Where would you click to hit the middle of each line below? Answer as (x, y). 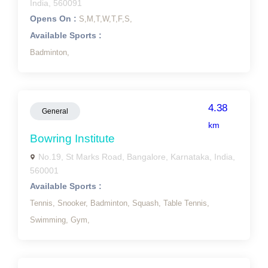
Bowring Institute (72, 138)
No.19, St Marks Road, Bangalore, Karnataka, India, (137, 157)
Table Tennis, (186, 203)
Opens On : (54, 19)
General (55, 111)
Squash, (148, 203)
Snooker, (74, 203)
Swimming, (50, 220)
